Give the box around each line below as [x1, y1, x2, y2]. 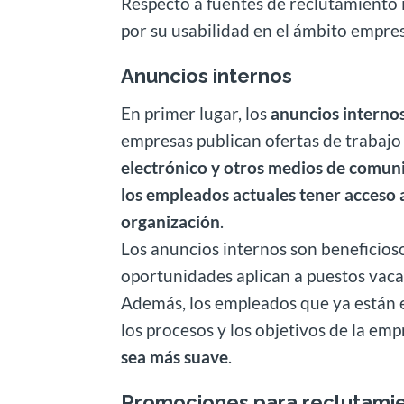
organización [121, 210, 221, 232]
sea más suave [121, 345, 229, 367]
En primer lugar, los [121, 102, 271, 124]
